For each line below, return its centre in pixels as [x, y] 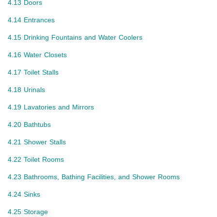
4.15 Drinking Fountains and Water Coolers [75, 38]
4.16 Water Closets [37, 55]
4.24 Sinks [24, 194]
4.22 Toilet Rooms [36, 160]
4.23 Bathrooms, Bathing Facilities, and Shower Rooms [94, 177]
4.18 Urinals [26, 90]
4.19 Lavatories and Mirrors [51, 107]
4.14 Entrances [31, 20]
